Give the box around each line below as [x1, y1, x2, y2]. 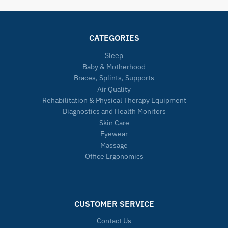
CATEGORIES [89, 33, 139, 43]
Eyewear [100, 129, 128, 138]
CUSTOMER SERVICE [74, 198, 154, 209]
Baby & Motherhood [82, 62, 146, 71]
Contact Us [97, 216, 131, 226]
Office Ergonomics [84, 151, 144, 161]
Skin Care [99, 118, 129, 127]
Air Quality [97, 84, 131, 94]
